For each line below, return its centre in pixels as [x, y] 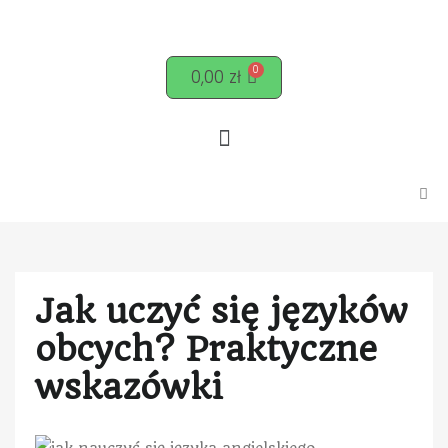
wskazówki [129, 387]
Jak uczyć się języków [221, 311]
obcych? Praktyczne [206, 349]
